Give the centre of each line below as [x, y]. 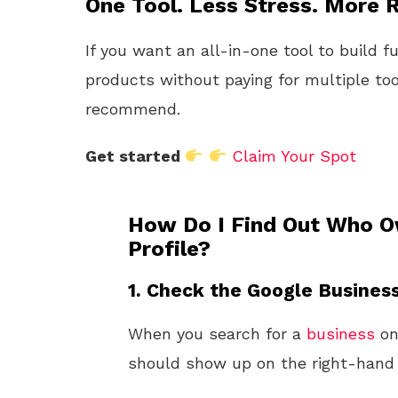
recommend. [133, 109]
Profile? [169, 249]
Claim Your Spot [294, 156]
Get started [135, 156]
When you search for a [217, 334]
